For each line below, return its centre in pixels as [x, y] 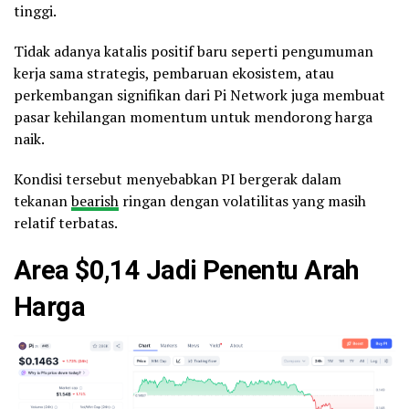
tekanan [42, 200]
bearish [95, 200]
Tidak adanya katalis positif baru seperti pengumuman [194, 51]
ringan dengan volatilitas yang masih [242, 200]
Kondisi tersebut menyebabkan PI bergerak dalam [178, 178]
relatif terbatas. [66, 222]
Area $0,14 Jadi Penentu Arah [187, 270]
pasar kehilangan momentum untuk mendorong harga [193, 116]
